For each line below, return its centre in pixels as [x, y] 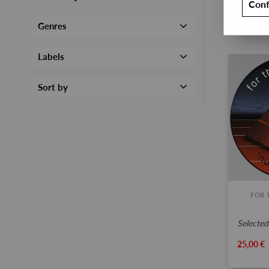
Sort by [53, 87]
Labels [51, 57]
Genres [53, 26]
